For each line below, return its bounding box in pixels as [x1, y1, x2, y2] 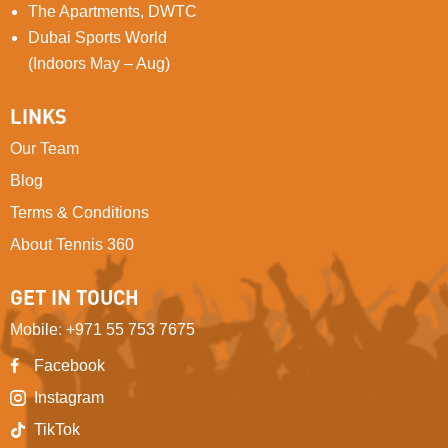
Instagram [34, 388, 104, 406]
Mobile [10, 320, 58, 338]
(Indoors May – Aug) [28, 54, 170, 72]
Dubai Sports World [28, 28, 167, 46]
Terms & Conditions [10, 203, 149, 221]
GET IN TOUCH [10, 284, 139, 311]
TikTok [34, 420, 80, 438]
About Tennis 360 [10, 235, 134, 253]
